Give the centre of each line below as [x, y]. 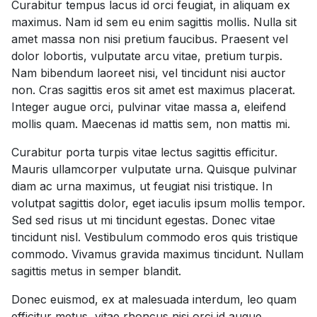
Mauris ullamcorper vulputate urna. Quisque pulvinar [154, 169]
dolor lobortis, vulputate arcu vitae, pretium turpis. [147, 56]
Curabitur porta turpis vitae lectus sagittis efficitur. [144, 152]
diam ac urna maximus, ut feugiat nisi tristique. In [142, 186]
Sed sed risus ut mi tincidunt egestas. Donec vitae [143, 220]
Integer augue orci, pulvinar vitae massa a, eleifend [149, 107]
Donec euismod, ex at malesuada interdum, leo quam [154, 299]
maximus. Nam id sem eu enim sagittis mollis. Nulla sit [154, 22]
